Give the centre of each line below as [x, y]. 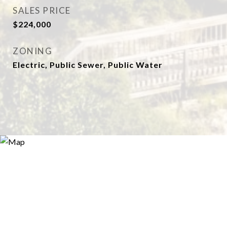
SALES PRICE [42, 10]
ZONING [32, 51]
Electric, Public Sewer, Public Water [88, 65]
